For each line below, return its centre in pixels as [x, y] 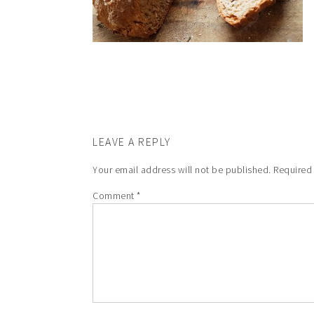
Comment [115, 196]
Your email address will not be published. [182, 170]
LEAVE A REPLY [132, 142]
